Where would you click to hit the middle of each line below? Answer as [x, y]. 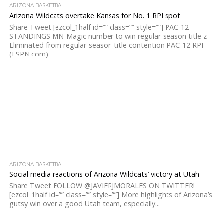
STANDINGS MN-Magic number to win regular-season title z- [109, 36]
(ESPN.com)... [31, 54]
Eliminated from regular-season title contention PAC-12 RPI [106, 45]
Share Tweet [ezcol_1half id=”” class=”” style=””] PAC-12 [99, 27]
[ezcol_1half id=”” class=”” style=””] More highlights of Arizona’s [111, 194]
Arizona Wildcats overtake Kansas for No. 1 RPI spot [95, 16]
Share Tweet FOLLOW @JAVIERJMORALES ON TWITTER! [102, 186]
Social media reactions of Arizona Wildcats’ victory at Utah [104, 174]
